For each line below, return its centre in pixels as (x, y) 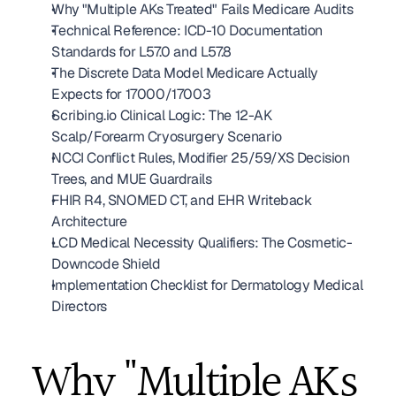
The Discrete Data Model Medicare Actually (185, 73)
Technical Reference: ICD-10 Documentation (187, 30)
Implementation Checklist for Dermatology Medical (207, 285)
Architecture (89, 221)
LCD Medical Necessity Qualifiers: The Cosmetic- (202, 243)
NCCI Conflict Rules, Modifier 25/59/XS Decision (201, 158)
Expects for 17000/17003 (131, 94)
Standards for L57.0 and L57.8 (141, 52)
